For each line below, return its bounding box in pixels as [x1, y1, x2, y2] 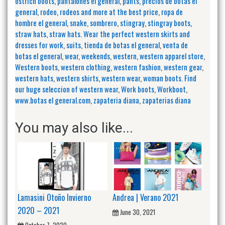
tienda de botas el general [84, 39, 160, 51]
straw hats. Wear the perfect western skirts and [49, 28, 190, 40]
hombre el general [15, 17, 67, 29]
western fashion [114, 61, 161, 73]
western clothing [61, 61, 110, 73]
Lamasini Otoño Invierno [18, 191, 91, 203]
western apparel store [140, 50, 203, 62]
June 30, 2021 [120, 206, 155, 217]
